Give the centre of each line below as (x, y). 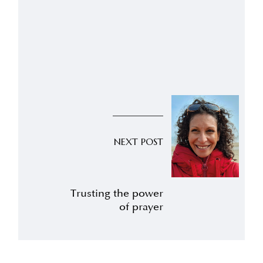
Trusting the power (117, 193)
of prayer (141, 207)
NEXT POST (139, 141)
